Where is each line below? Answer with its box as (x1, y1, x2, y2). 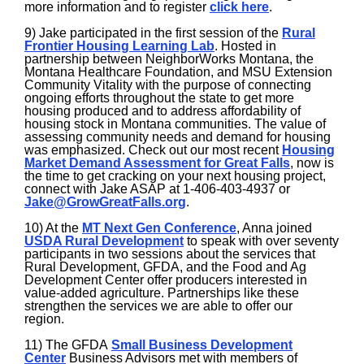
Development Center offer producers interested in (24, 273, 307, 287)
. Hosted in (214, 39, 276, 53)
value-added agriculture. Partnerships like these (24, 286, 299, 300)
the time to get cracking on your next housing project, (24, 169, 326, 183)
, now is (290, 156, 334, 170)
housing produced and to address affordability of (24, 104, 301, 118)
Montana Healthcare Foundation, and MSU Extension (24, 65, 332, 79)
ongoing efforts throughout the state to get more (24, 91, 294, 105)
